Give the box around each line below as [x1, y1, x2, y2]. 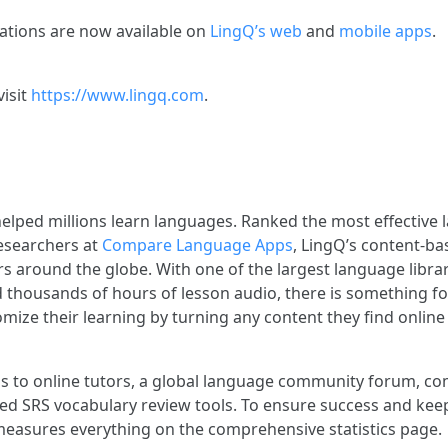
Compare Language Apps [102, 233, 293, 256]
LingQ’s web [210, 19, 302, 42]
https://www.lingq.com [31, 83, 204, 106]
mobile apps [339, 19, 432, 42]
